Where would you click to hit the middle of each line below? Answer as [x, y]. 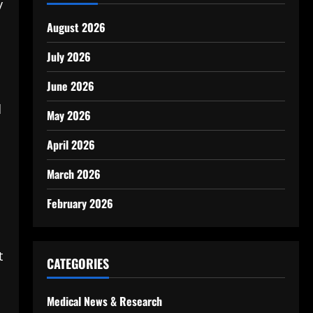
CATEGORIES [78, 263]
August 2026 [76, 27]
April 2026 [71, 145]
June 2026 [70, 86]
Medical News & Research [104, 301]
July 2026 [68, 57]
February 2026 [80, 203]
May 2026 [68, 115]
